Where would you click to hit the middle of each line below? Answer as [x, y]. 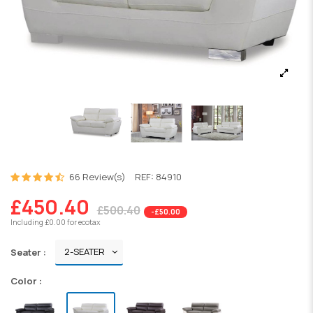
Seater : [28, 252]
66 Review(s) [97, 177]
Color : [26, 281]
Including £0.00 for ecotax [55, 222]
